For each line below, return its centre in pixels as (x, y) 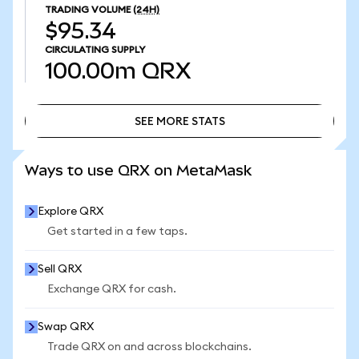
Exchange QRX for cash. (112, 289)
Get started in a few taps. (117, 232)
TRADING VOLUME (88, 10)
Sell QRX (60, 269)
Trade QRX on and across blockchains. (149, 347)
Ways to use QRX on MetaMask (138, 170)
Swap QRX (66, 327)
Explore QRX (71, 212)
